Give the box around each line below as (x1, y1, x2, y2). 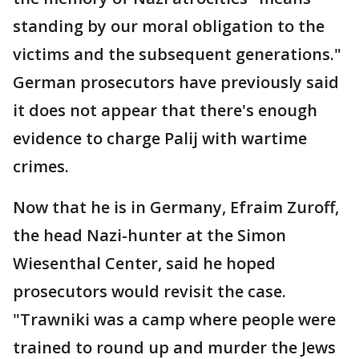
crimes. (13, 155, 69, 177)
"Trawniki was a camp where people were (13, 309, 336, 330)
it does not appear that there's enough (13, 99, 317, 121)
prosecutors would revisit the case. (13, 280, 286, 302)
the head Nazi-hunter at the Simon (13, 224, 286, 246)
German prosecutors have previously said (13, 71, 339, 93)
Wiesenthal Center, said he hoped (13, 252, 276, 274)
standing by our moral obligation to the (13, 15, 325, 37)
